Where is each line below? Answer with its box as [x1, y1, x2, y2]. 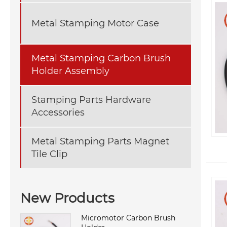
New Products [20, 190, 115, 206]
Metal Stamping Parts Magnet [31, 136, 169, 147]
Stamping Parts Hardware [31, 94, 151, 106]
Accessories [31, 107, 85, 119]
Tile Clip [31, 148, 67, 160]
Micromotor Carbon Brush [81, 213, 175, 222]
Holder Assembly [31, 65, 109, 77]
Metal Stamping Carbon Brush [31, 53, 171, 64]
